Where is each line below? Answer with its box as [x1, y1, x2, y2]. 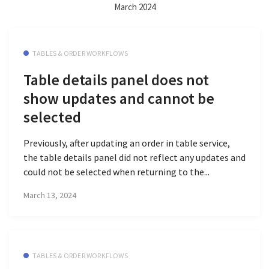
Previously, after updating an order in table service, [23, 136, 230, 149]
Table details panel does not [23, 70, 209, 90]
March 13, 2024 [23, 190, 76, 201]
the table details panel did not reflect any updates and [23, 151, 246, 163]
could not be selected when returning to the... [23, 165, 210, 178]
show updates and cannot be [23, 89, 214, 109]
